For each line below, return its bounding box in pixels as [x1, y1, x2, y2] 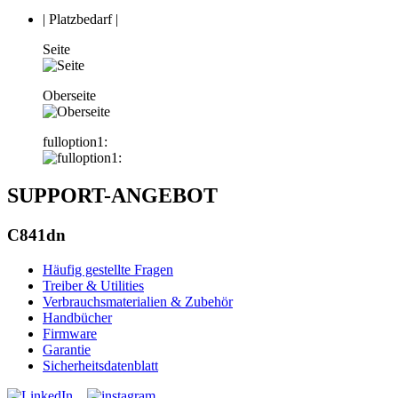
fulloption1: [43, 134, 107, 150]
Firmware [43, 325, 97, 341]
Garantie [43, 341, 91, 357]
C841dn [7, 226, 66, 245]
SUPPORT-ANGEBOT [7, 184, 218, 208]
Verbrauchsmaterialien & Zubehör [43, 293, 233, 309]
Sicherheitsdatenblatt [43, 357, 158, 373]
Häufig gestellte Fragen [43, 261, 173, 277]
